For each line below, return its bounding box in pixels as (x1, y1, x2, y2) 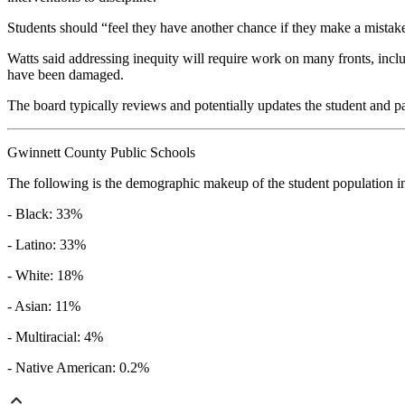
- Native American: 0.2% (7, 360, 149, 376)
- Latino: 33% (7, 237, 86, 253)
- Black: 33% (7, 206, 82, 222)
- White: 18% (7, 268, 83, 284)
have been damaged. (7, 67, 124, 83)
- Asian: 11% (7, 298, 80, 315)
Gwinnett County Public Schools (7, 145, 195, 161)
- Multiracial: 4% (7, 329, 103, 345)
